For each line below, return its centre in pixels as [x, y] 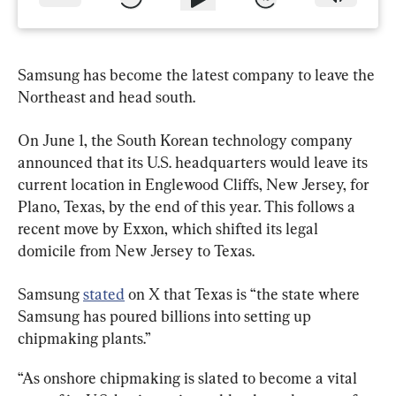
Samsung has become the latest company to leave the [198, 74]
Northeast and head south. [107, 96]
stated [104, 293]
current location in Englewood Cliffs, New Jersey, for [195, 184]
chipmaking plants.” [84, 338]
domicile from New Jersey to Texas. [136, 250]
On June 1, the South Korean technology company [187, 140]
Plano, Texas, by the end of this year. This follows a [188, 206]
